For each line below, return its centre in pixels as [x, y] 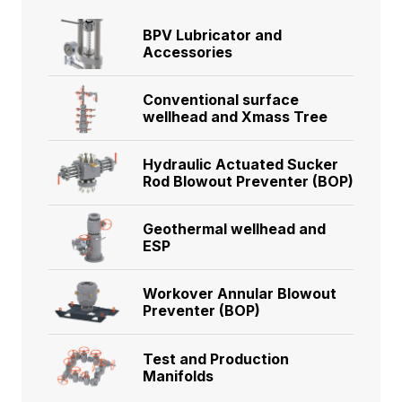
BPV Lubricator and [212, 35]
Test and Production [216, 358]
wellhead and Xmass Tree [235, 117]
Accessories [188, 52]
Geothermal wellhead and [234, 229]
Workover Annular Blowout [240, 294]
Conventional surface [221, 100]
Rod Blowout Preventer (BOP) [248, 182]
